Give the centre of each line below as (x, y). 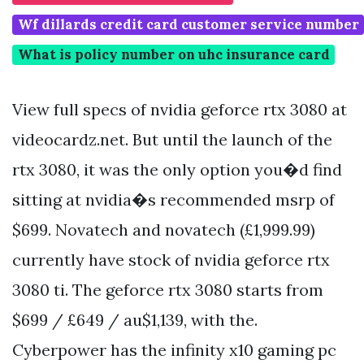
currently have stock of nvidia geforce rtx (171, 260)
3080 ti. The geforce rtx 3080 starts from (168, 290)
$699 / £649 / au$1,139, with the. (135, 320)
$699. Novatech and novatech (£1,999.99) (164, 230)
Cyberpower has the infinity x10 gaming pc (174, 350)
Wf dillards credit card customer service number (188, 25)
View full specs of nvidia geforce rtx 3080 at (180, 110)
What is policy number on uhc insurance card (173, 55)
